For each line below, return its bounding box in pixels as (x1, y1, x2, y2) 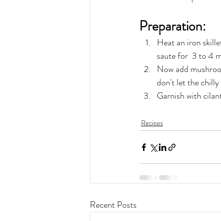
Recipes (141, 118, 163, 128)
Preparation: (139, 16, 206, 37)
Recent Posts (90, 198, 137, 212)
